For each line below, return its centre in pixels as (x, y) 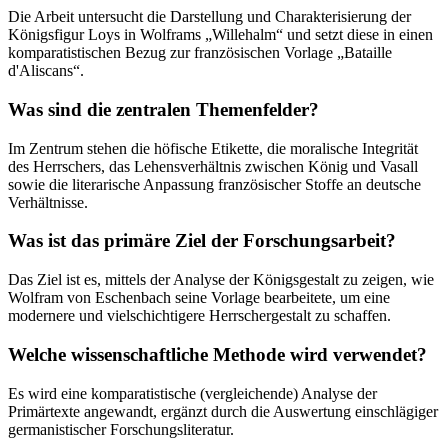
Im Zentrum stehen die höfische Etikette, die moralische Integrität (213, 148)
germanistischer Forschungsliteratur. (121, 429)
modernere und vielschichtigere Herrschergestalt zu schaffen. (199, 316)
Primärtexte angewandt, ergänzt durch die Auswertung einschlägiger (223, 411)
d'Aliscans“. (46, 71)
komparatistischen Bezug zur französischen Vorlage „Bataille (200, 53)
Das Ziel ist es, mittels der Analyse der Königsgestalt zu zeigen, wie (221, 280)
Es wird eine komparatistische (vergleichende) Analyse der (192, 393)
